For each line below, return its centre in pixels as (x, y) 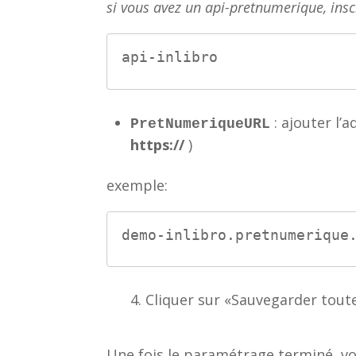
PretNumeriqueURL (201, 124)
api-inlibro (170, 57)
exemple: (137, 185)
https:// (160, 144)
